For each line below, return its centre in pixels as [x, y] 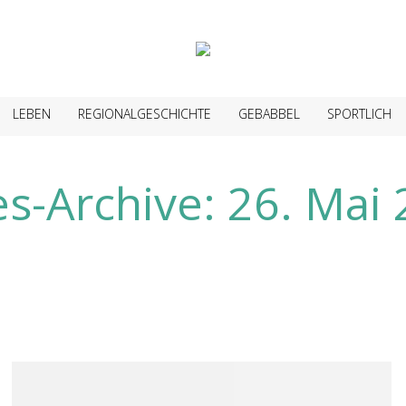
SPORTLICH [359, 114]
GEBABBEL [269, 114]
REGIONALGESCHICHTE [144, 114]
